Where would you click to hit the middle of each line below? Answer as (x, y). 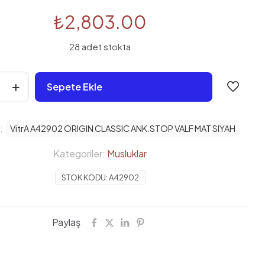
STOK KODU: (85, 178)
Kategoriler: (80, 154)
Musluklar (127, 154)
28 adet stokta (100, 47)
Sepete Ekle (75, 87)
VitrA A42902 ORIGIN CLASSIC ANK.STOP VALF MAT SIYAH (122, 129)
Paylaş (66, 222)
